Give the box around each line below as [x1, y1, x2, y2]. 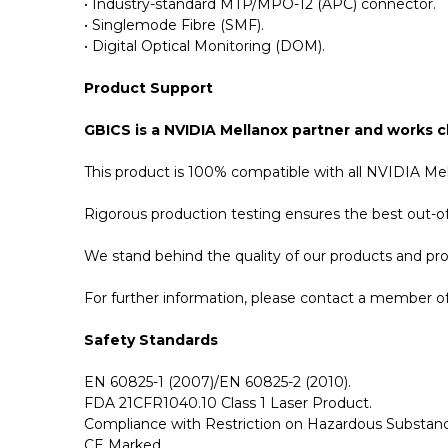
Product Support [84, 78, 213, 97]
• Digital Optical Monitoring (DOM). [84, 36, 325, 55]
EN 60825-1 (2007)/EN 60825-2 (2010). [84, 372, 351, 391]
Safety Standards [84, 330, 218, 349]
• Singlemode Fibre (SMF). [84, 15, 264, 34]
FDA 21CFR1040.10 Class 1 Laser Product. [84, 393, 372, 412]
